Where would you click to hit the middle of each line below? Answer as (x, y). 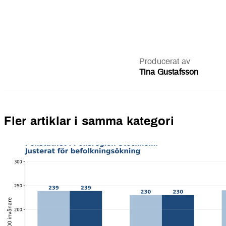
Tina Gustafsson (169, 72)
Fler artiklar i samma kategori (89, 122)
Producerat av (165, 62)
